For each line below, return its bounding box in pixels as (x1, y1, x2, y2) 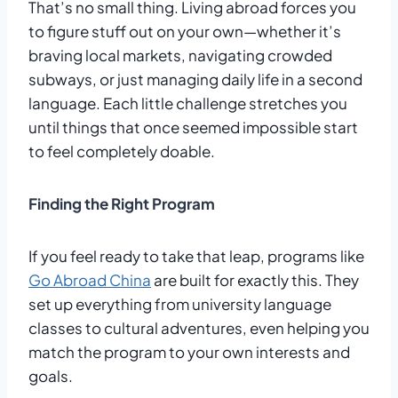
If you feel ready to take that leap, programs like (28, 245, 364, 266)
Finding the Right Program (28, 193, 215, 213)
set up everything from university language (28, 293, 331, 314)
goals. (28, 365, 73, 386)
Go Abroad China (28, 269, 151, 290)
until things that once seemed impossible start (28, 116, 358, 137)
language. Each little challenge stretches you (28, 92, 347, 113)
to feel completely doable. (28, 140, 215, 161)
